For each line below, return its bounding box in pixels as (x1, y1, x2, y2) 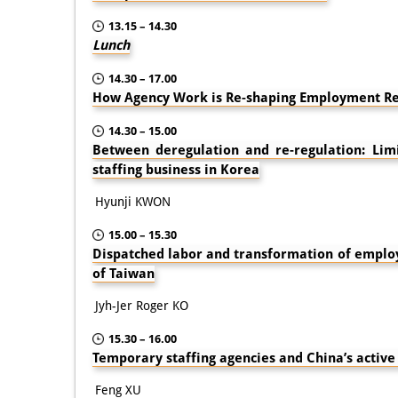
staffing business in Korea (92, 161, 259, 178)
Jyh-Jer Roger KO (95, 298, 188, 313)
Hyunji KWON (95, 194, 171, 209)
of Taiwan (92, 265, 155, 282)
